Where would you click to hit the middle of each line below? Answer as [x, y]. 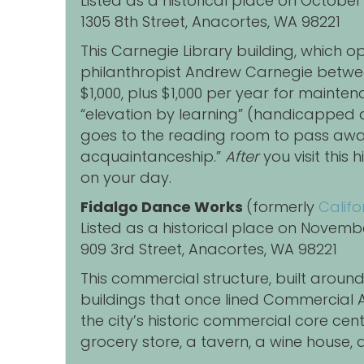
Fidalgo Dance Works [163, 207]
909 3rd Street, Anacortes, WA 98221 [209, 249]
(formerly [282, 207]
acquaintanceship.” [151, 157]
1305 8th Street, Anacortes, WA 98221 [210, 22]
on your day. [126, 178]
